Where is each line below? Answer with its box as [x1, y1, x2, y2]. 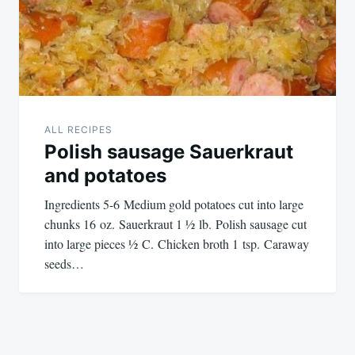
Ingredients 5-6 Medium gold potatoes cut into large [44, 196, 303, 213]
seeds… [44, 255, 84, 273]
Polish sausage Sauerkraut [44, 140, 293, 164]
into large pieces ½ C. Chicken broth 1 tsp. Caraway [44, 235, 309, 253]
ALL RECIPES [44, 124, 113, 136]
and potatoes [44, 164, 166, 188]
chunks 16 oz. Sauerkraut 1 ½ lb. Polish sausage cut [44, 216, 307, 233]
